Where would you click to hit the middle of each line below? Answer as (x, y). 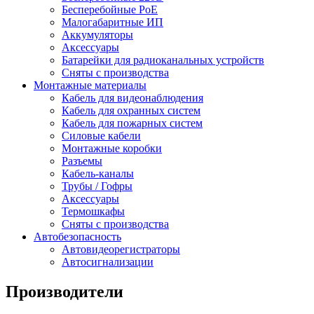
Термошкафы (93, 211)
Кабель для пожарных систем (132, 123)
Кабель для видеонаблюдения (132, 97)
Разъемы (82, 161)
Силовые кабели (101, 135)
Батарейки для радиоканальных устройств (163, 60)
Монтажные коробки (112, 148)
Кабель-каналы (98, 173)
